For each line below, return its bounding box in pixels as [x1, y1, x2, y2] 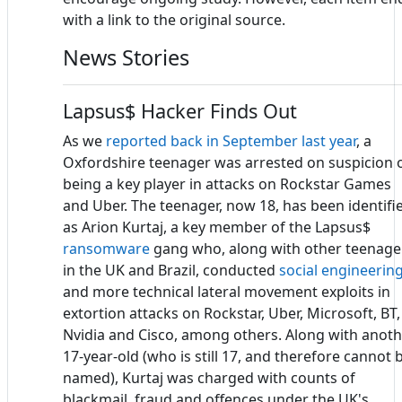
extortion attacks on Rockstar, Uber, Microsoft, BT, [63, 303, 400, 324]
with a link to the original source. [63, 10, 285, 31]
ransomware [63, 239, 150, 259]
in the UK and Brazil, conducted [63, 260, 279, 281]
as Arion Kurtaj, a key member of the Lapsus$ [63, 217, 371, 238]
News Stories [63, 43, 189, 73]
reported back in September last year [106, 131, 356, 152]
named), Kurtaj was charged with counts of [63, 368, 355, 389]
